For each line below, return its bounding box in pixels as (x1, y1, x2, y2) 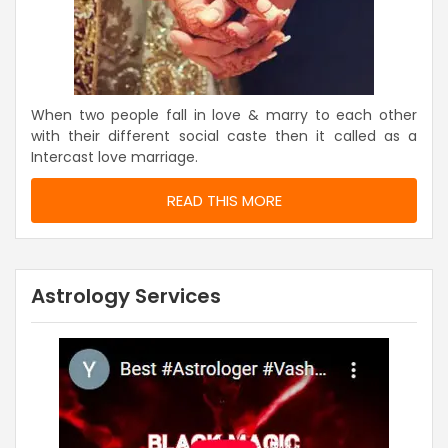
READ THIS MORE (166, 190, 282, 212)
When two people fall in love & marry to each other (31, 105, 417, 126)
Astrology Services (31, 282, 221, 311)
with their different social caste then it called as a (31, 126, 417, 147)
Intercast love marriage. (31, 147, 198, 168)
